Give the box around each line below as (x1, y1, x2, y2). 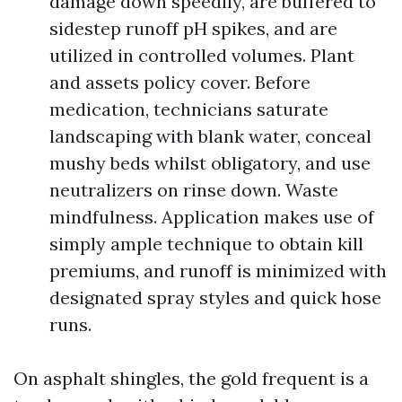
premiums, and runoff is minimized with (49, 259, 387, 282)
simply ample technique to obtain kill (49, 232, 363, 255)
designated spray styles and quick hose (49, 286, 381, 309)
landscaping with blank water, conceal (49, 125, 371, 147)
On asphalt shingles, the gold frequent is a (13, 367, 369, 389)
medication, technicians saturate (49, 98, 328, 120)
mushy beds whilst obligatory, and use (49, 152, 371, 174)
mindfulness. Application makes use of (49, 205, 374, 228)
